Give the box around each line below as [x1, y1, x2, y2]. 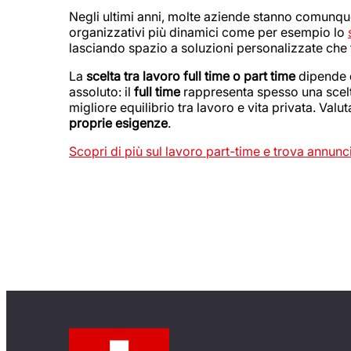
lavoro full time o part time [143, 68, 295, 85]
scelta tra [86, 68, 139, 85]
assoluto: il [69, 84, 134, 100]
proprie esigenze [69, 115, 168, 132]
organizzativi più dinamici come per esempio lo [69, 24, 348, 41]
